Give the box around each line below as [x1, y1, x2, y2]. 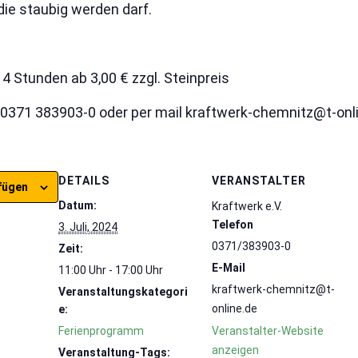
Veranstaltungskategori [58, 285, 189, 299]
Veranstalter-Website [212, 324, 324, 338]
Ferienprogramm [58, 324, 145, 338]
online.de [212, 302, 258, 316]
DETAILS [58, 174, 110, 188]
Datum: [58, 199, 97, 213]
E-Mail [212, 261, 246, 275]
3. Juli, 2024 [58, 221, 118, 234]
